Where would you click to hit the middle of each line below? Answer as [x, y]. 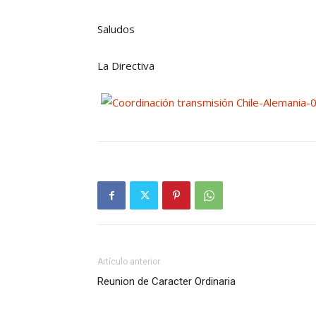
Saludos [116, 29]
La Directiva [126, 66]
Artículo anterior [129, 262]
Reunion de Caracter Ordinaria [166, 281]
